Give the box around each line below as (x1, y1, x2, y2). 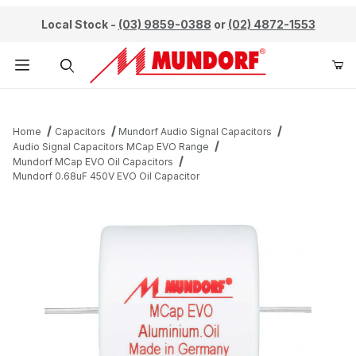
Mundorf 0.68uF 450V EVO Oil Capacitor (13, 170, 199, 183)
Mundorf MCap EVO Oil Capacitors (13, 156, 173, 168)
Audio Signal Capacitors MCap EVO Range (13, 141, 209, 153)
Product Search (23, 94, 106, 108)
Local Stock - (41, 17, 118, 31)
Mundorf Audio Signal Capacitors (118, 126, 273, 138)
